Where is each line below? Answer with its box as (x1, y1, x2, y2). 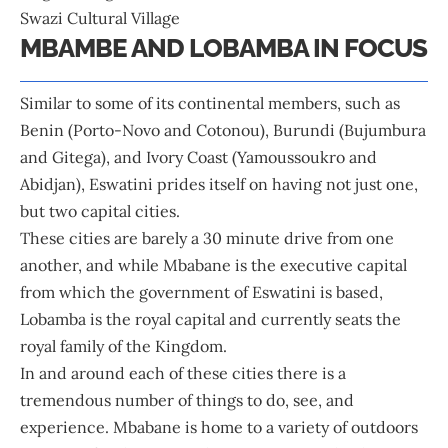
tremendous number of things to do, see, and (20, 389, 354, 410)
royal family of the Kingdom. (20, 335, 235, 356)
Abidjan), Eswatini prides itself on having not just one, (20, 173, 418, 194)
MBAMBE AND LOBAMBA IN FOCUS (20, 32, 428, 63)
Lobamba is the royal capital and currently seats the (20, 308, 401, 329)
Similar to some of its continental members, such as (20, 92, 400, 113)
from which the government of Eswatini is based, (20, 281, 383, 302)
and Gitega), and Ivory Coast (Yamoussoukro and (20, 146, 377, 167)
